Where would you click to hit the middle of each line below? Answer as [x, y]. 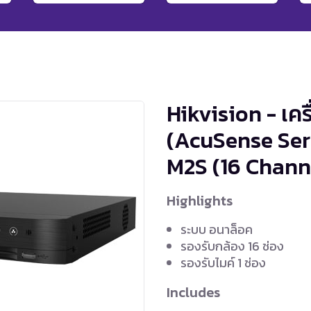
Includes [193, 292]
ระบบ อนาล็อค [217, 229]
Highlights [200, 200]
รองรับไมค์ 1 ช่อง [223, 262]
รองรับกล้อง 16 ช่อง [232, 246]
